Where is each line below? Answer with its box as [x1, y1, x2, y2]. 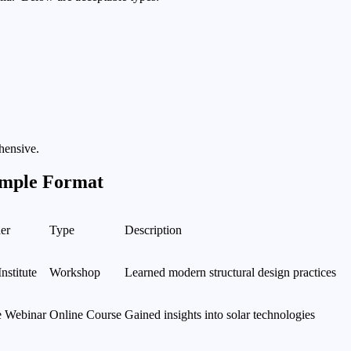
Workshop [49, 265, 100, 279]
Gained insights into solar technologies [125, 307, 315, 321]
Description [125, 223, 182, 237]
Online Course [49, 307, 121, 321]
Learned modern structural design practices [125, 265, 336, 279]
